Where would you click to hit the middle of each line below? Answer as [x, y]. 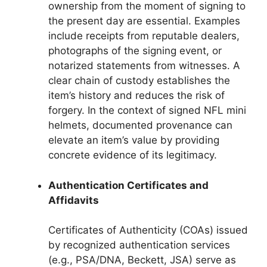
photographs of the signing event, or [135, 51]
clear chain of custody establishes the [139, 80]
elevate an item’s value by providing [134, 140]
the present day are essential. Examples [144, 21]
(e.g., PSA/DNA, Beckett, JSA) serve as [142, 260]
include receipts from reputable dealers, [144, 36]
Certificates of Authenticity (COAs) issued [148, 230]
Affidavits [74, 200]
